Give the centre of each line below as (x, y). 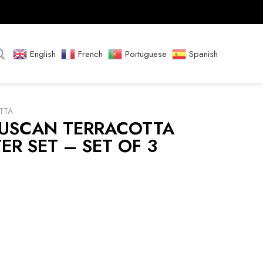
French (90, 54)
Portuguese (146, 54)
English (43, 54)
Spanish (203, 54)
